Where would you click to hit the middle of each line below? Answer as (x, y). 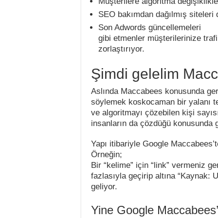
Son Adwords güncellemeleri (150, 27)
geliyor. (104, 187)
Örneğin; (107, 154)
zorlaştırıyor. (121, 49)
